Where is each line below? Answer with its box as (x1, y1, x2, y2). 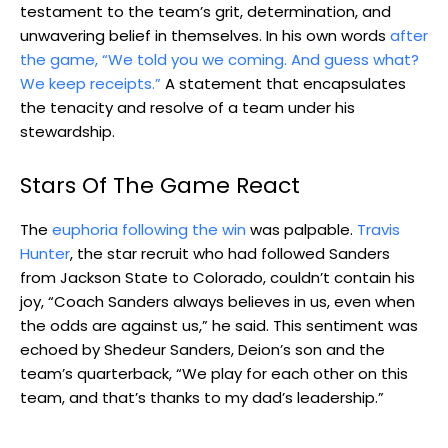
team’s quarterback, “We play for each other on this (20, 362, 408, 384)
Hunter (20, 242, 70, 264)
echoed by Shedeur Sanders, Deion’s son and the (20, 338, 385, 360)
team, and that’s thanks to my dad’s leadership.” (20, 386, 384, 408)
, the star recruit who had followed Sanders (70, 242, 390, 264)
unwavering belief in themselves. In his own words (20, 24, 390, 46)
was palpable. (246, 218, 357, 240)
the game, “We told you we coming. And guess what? (20, 48, 419, 70)
